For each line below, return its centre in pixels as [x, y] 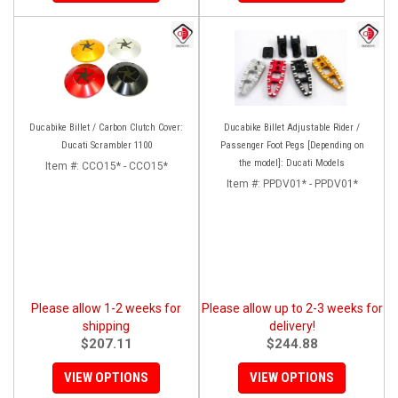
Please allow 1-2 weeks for [106, 308]
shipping [106, 326]
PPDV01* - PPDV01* [310, 183]
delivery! [292, 326]
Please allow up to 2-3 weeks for [292, 308]
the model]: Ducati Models [292, 163]
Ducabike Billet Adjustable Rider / [292, 127]
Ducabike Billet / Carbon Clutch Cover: [106, 127]
